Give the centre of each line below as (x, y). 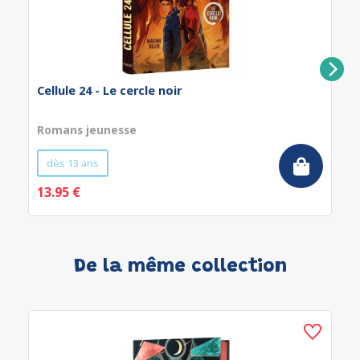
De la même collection (180, 267)
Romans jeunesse (87, 130)
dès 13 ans (73, 163)
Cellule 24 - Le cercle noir (109, 90)
